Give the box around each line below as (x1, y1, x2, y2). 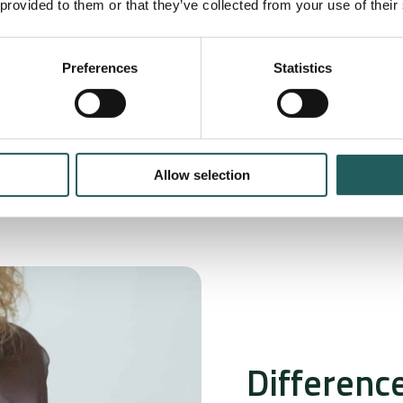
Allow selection (153, 166, 250, 183)
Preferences (62, 59, 138, 76)
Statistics (273, 59, 332, 76)
